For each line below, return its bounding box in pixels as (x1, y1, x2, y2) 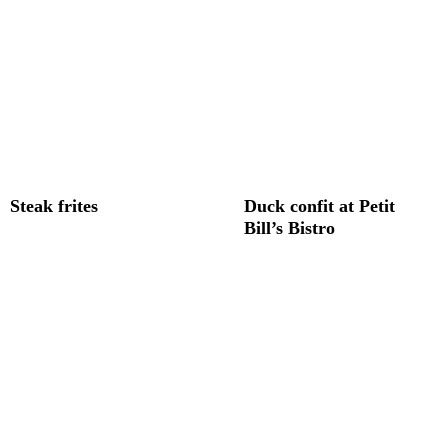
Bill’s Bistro (244, 218, 335, 238)
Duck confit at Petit (244, 196, 395, 216)
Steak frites (10, 196, 98, 216)
